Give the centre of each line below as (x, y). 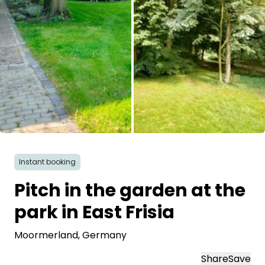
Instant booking (47, 162)
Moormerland (46, 235)
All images (155, 139)
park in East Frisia (94, 212)
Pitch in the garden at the (130, 190)
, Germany (102, 235)
